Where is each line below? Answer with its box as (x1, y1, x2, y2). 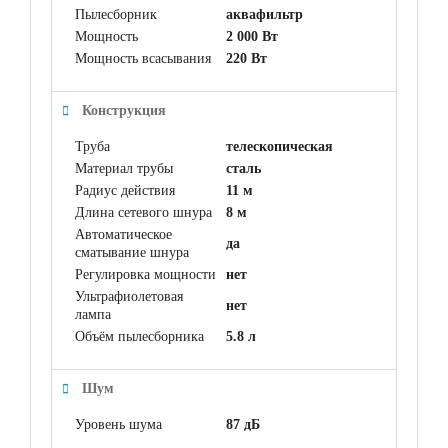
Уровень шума (75, 416, 162, 432)
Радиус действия (75, 182, 175, 198)
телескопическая (226, 138, 333, 154)
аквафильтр (226, 6, 303, 22)
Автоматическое (75, 226, 172, 242)
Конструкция (82, 102, 166, 118)
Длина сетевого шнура (75, 204, 212, 220)
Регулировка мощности (75, 266, 216, 282)
